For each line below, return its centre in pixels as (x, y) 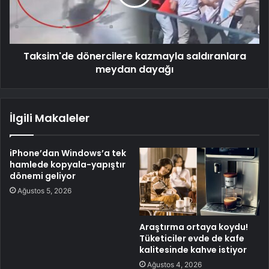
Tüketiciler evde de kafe (192, 238)
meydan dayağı (134, 70)
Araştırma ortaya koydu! (194, 227)
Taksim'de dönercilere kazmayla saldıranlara (134, 56)
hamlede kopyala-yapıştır (68, 165)
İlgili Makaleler (50, 118)
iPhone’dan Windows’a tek (68, 153)
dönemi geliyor (43, 176)
